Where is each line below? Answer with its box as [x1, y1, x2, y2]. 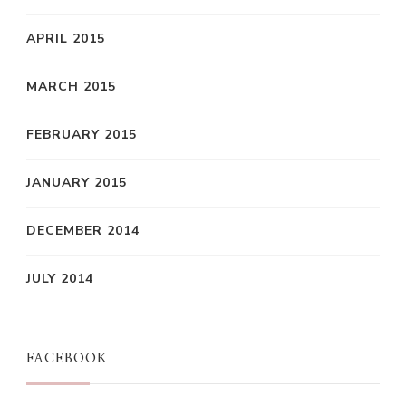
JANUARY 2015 [26, 173, 127, 191]
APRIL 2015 [26, 29, 105, 47]
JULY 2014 [26, 269, 93, 287]
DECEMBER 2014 [26, 221, 140, 239]
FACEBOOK [26, 351, 108, 365]
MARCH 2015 [26, 77, 116, 95]
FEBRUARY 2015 [26, 125, 137, 143]
